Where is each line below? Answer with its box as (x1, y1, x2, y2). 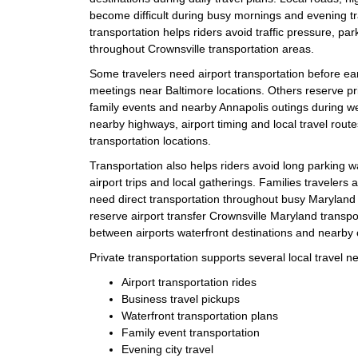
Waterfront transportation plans (121, 308, 278, 322)
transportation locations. (89, 133, 211, 147)
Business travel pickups (121, 292, 240, 305)
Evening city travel (121, 342, 213, 356)
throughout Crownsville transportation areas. (89, 42, 314, 55)
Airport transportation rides (121, 275, 257, 288)
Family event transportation (121, 325, 260, 339)
